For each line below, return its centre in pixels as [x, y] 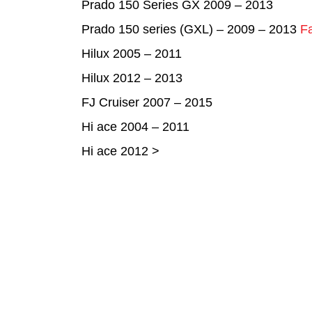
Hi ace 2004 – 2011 [135, 127]
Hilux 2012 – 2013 [132, 78]
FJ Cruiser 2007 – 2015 [147, 102]
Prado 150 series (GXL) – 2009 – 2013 [191, 29]
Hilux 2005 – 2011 [132, 54]
